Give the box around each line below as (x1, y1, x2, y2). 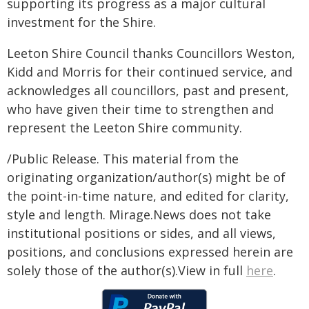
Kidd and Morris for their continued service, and (7, 63, 292, 80)
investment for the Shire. (7, 14, 156, 30)
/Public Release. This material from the (7, 150, 239, 167)
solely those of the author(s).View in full (7, 262, 246, 279)
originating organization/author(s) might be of (7, 169, 286, 186)
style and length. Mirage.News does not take (7, 206, 271, 223)
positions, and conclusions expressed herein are (7, 243, 293, 260)
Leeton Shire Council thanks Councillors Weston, (7, 45, 295, 61)
